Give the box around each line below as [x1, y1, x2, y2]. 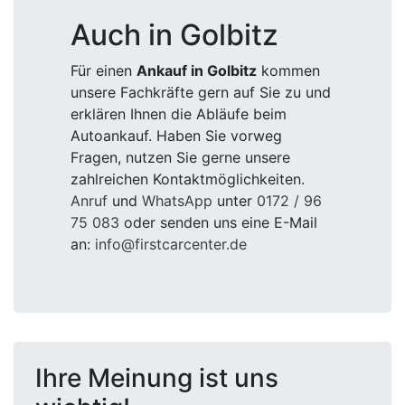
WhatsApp [142, 192, 212, 210]
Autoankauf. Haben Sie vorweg [71, 127, 282, 145]
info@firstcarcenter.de [95, 235, 247, 253]
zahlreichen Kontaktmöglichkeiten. [71, 170, 305, 188]
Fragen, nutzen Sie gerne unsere [71, 148, 290, 166]
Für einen [71, 61, 137, 80]
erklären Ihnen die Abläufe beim [71, 105, 287, 123]
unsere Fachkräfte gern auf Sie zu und [71, 83, 331, 101]
